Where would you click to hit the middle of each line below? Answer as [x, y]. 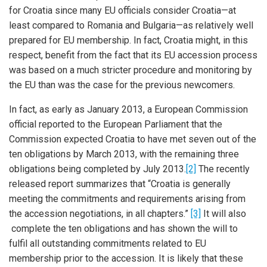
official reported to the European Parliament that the [116, 124]
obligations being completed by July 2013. [97, 169]
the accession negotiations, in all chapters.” [100, 214]
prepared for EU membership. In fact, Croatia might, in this [128, 40]
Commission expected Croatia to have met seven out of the [133, 139]
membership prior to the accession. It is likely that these [126, 258]
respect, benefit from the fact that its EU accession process [133, 55]
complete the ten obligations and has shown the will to [123, 229]
